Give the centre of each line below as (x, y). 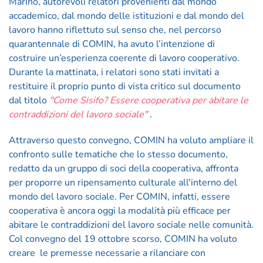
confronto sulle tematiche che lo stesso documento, (118, 154)
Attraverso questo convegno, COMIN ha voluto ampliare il (131, 140)
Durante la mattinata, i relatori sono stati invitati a (114, 72)
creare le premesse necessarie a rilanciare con (107, 253)
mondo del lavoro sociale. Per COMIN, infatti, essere (119, 197)
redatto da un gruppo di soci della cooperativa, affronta (124, 168)
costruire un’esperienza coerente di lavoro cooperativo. (124, 58)
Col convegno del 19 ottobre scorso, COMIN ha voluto (123, 239)
